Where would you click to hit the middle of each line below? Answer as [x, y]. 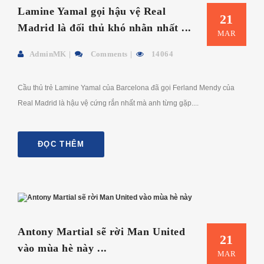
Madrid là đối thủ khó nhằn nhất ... [105, 27]
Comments [108, 54]
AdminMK [48, 54]
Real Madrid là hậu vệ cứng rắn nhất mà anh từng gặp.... [108, 103]
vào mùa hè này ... [62, 248]
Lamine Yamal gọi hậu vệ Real [92, 11]
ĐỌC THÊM [61, 144]
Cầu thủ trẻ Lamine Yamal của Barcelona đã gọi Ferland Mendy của [126, 88]
